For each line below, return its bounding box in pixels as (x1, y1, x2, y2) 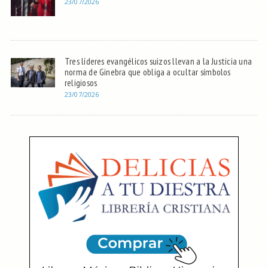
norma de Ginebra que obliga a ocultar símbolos (64, 66, 231, 78)
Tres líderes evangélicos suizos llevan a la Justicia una (64, 55, 252, 68)
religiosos (64, 77, 98, 89)
